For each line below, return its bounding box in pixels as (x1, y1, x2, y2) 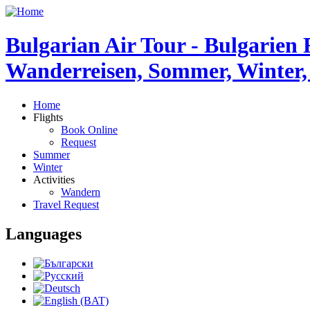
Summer (33, 148, 70, 161)
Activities (33, 173, 75, 185)
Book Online (61, 123, 118, 136)
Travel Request (33, 198, 99, 210)
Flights (33, 111, 63, 123)
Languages (6, 224, 82, 243)
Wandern (61, 185, 100, 198)
